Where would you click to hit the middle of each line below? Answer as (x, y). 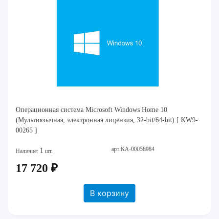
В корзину (109, 193)
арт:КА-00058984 (133, 149)
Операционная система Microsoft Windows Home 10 (91, 110)
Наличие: (28, 151)
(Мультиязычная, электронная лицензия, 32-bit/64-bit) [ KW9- (107, 120)
